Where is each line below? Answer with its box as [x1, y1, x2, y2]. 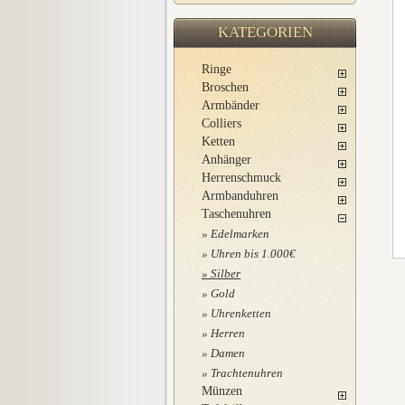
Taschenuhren [202, 207, 271, 221]
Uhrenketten [211, 306, 271, 320]
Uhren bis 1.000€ [211, 247, 296, 260]
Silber [211, 267, 240, 280]
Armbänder [202, 99, 259, 112]
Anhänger [202, 153, 251, 166]
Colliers [202, 117, 241, 130]
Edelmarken [211, 227, 269, 240]
